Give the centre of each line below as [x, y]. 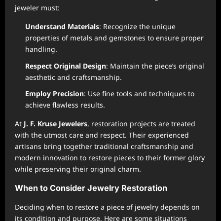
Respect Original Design [66, 66]
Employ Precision [55, 93]
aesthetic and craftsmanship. [74, 77]
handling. [41, 49]
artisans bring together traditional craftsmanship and [104, 146]
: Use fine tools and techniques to [139, 93]
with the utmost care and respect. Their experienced [102, 135]
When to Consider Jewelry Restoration [91, 188]
